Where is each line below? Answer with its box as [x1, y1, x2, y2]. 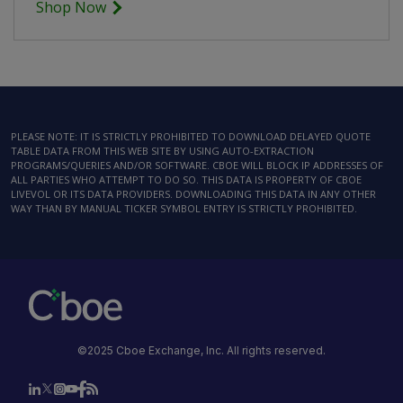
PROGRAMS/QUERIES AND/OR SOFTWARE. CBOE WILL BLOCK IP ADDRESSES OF [11, 158, 383, 172]
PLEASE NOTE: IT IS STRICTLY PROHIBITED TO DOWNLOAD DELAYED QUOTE [11, 130, 371, 143]
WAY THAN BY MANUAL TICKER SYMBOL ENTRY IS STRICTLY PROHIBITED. [11, 201, 357, 215]
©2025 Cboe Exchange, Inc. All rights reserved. [77, 344, 326, 357]
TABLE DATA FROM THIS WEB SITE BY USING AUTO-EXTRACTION [11, 144, 314, 157]
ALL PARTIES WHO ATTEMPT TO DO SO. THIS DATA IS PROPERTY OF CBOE [11, 173, 362, 186]
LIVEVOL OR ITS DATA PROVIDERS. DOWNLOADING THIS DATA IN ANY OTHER [11, 187, 376, 201]
